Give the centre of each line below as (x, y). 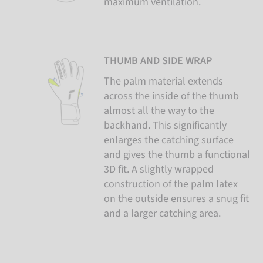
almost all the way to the (159, 111)
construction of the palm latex (171, 184)
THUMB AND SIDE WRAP (158, 61)
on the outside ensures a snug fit (176, 199)
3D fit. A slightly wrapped (159, 169)
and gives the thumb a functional (177, 155)
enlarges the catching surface (168, 140)
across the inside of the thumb (171, 96)
